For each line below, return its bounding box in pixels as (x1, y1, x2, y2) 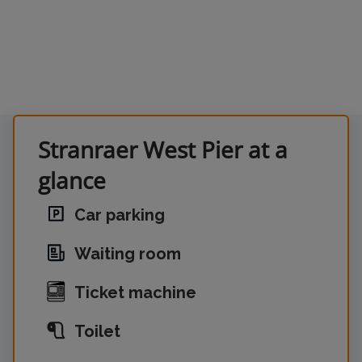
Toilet (74, 322, 120, 341)
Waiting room (74, 244, 181, 263)
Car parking (74, 205, 165, 225)
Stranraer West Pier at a (38, 134, 288, 165)
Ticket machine (74, 283, 196, 302)
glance (38, 165, 106, 196)
